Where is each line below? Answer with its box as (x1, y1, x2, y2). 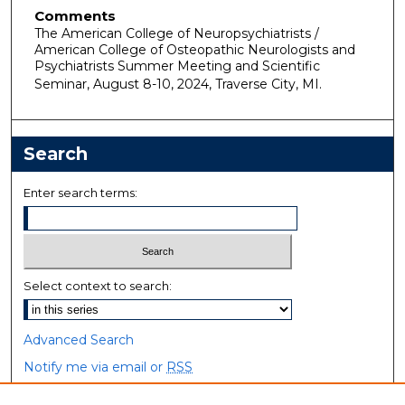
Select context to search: (24, 278, 173, 293)
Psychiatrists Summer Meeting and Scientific (33, 57, 320, 74)
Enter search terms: (24, 185, 138, 201)
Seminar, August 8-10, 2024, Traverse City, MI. (33, 75, 322, 92)
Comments (33, 6, 116, 24)
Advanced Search (24, 331, 135, 348)
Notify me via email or (24, 358, 167, 375)
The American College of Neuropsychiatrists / (33, 24, 319, 42)
